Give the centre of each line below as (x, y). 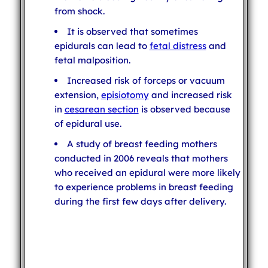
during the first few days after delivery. (140, 201)
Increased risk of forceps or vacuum (146, 80)
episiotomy (125, 95)
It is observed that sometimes (132, 31)
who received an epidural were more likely (147, 172)
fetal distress (178, 45)
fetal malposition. (92, 60)
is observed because (184, 109)
